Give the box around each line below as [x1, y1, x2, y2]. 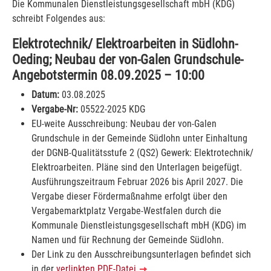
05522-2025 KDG [78, 103, 145, 115]
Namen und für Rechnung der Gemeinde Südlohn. [31, 233, 224, 246]
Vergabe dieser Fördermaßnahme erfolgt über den [31, 190, 227, 202]
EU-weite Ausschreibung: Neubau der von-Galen [31, 117, 217, 129]
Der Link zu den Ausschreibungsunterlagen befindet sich [31, 248, 251, 260]
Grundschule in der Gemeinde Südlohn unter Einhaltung [31, 132, 247, 144]
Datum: [31, 88, 59, 100]
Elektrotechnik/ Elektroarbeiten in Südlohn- [12, 35, 238, 51]
